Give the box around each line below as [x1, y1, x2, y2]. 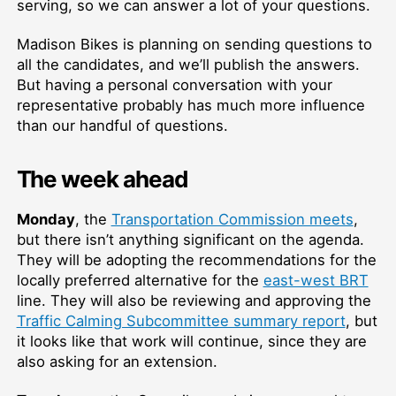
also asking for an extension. [16, 353, 222, 371]
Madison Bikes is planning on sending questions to [16, 35, 372, 54]
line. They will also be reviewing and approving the [16, 292, 371, 310]
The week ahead [16, 164, 188, 193]
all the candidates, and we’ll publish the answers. [16, 56, 360, 74]
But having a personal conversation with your [16, 76, 332, 95]
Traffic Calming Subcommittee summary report [16, 312, 346, 331]
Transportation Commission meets [110, 210, 354, 229]
